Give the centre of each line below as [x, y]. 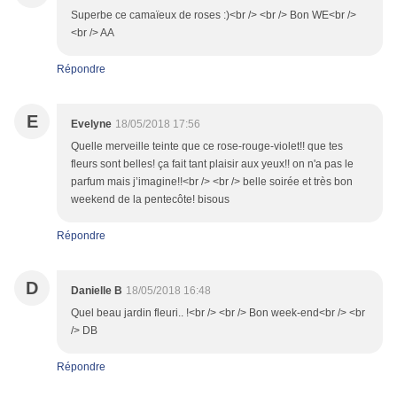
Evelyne [91, 125]
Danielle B [97, 291]
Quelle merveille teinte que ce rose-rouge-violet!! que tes [207, 147]
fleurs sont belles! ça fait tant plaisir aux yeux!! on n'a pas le [212, 164]
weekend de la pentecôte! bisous [150, 200]
